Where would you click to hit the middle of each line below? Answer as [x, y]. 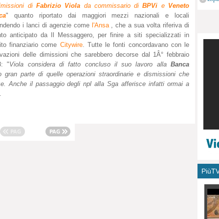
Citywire [71, 45]
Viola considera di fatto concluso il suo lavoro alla [88, 64]
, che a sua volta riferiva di [149, 25]
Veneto [179, 6]
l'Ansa [99, 25]
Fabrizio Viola [56, 6]
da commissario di [110, 6]
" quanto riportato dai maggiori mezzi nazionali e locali [98, 15]
